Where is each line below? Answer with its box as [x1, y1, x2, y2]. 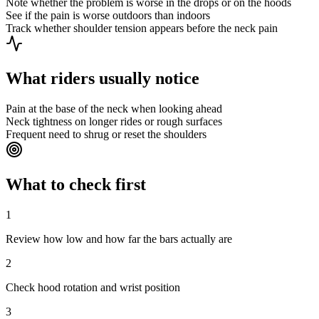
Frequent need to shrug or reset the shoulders [6, 127, 206, 140]
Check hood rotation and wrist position [6, 281, 180, 293]
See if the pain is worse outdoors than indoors [6, 9, 210, 21]
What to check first [6, 174, 146, 194]
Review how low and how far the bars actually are [6, 232, 232, 245]
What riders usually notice [6, 68, 199, 88]
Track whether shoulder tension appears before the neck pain [6, 21, 278, 34]
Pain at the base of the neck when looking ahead [6, 102, 222, 115]
